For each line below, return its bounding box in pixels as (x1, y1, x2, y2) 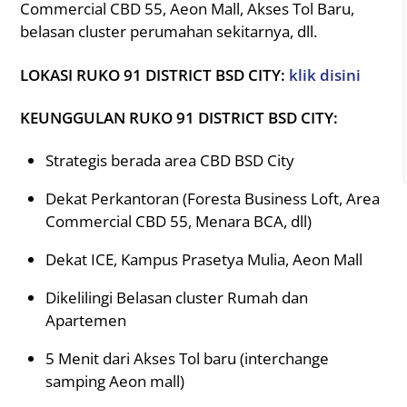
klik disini (289, 64, 362, 85)
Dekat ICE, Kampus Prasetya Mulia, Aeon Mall (45, 248, 362, 270)
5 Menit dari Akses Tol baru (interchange (45, 347, 329, 369)
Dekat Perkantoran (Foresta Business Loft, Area (45, 187, 380, 209)
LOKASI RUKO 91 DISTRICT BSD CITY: (20, 64, 290, 85)
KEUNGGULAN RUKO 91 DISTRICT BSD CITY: (20, 106, 339, 128)
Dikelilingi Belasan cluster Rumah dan (45, 286, 308, 308)
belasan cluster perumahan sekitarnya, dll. (20, 21, 318, 43)
